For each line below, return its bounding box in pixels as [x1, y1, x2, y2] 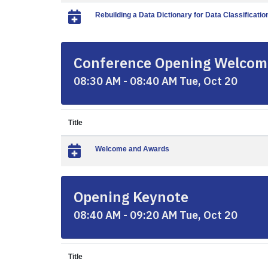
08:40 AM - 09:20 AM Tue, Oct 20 [74, 208, 237, 222]
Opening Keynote [74, 187, 188, 206]
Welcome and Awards [95, 145, 169, 153]
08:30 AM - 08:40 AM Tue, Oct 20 [74, 74, 237, 88]
